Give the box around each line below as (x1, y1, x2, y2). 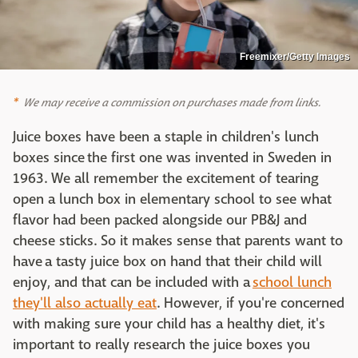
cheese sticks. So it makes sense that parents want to (13, 231, 343, 250)
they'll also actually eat (13, 293, 157, 312)
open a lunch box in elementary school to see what (13, 189, 332, 209)
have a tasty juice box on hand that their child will (13, 252, 322, 271)
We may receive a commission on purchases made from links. (23, 94, 320, 109)
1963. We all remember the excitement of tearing (13, 169, 319, 188)
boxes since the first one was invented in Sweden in (13, 148, 332, 167)
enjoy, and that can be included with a (13, 272, 253, 292)
